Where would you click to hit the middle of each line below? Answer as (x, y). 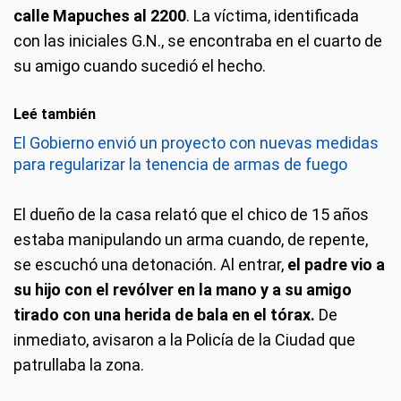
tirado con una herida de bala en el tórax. (164, 315)
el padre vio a (336, 264)
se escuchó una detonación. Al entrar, (150, 264)
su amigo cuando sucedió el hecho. (140, 66)
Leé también (55, 114)
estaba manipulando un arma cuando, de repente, (191, 239)
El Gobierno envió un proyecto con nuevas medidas (196, 143)
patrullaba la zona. (79, 365)
